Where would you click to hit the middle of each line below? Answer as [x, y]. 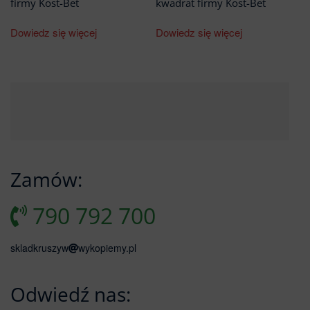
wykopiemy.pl [107, 247]
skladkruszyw [39, 247]
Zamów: [46, 180]
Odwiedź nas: [71, 294]
